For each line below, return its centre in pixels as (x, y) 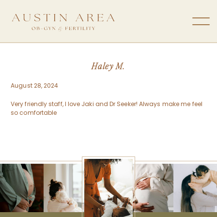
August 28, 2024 (35, 86)
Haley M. (108, 66)
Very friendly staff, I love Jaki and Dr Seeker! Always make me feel (107, 104)
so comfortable (34, 113)
